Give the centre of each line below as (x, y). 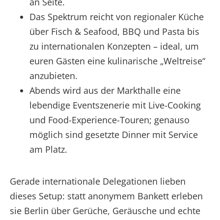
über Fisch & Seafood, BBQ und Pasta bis (114, 31)
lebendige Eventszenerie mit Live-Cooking (115, 105)
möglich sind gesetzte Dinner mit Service (114, 134)
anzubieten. (54, 75)
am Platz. (48, 149)
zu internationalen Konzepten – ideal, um (114, 46)
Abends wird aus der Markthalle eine (105, 90)
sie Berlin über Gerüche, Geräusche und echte (105, 210)
